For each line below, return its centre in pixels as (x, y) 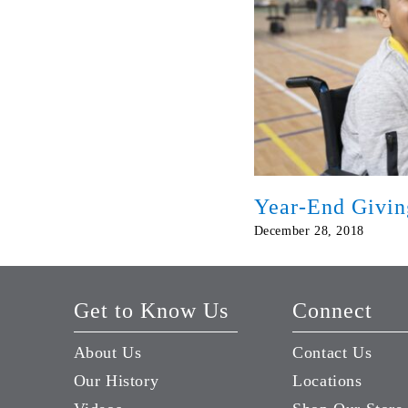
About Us (107, 353)
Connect (333, 311)
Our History (116, 381)
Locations (327, 381)
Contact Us (332, 353)
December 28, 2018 (309, 231)
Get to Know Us (151, 311)
